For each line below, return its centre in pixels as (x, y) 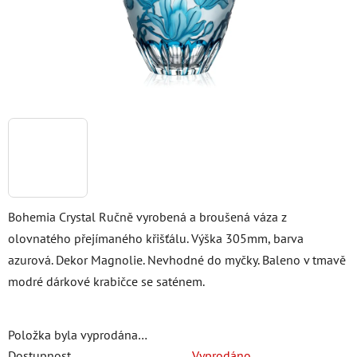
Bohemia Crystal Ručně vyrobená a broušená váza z (147, 217)
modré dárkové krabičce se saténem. (106, 281)
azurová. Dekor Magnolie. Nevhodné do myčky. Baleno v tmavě (177, 260)
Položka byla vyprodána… (78, 335)
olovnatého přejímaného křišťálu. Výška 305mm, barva (156, 238)
